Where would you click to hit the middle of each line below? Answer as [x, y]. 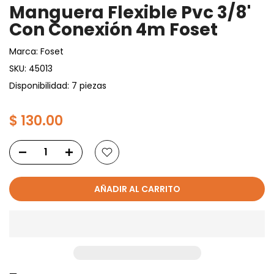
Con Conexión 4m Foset [113, 29]
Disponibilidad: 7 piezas [58, 85]
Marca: [25, 51]
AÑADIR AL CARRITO [137, 189]
